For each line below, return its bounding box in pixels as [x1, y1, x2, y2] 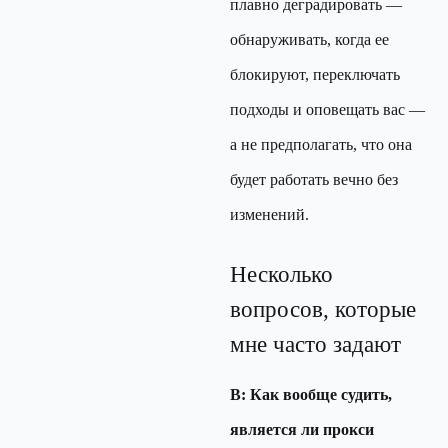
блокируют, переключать [230, 66, 400, 83]
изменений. [230, 206, 309, 223]
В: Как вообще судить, [230, 386, 392, 403]
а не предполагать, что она [230, 136, 412, 153]
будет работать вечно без [230, 171, 398, 188]
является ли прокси [230, 421, 374, 438]
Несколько [230, 261, 333, 287]
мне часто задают [230, 331, 401, 357]
